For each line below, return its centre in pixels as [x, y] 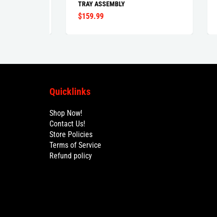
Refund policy [71, 156]
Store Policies [71, 135]
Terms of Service [75, 145]
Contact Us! [67, 124]
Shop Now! [66, 113]
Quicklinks [70, 92]
